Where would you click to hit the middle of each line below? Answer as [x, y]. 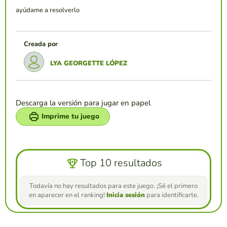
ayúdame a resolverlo [48, 10]
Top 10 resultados [121, 163]
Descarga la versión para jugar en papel [83, 103]
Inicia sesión [125, 195]
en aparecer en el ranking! [67, 195]
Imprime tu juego [70, 116]
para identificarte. [172, 195]
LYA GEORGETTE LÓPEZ [89, 63]
